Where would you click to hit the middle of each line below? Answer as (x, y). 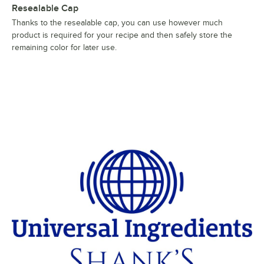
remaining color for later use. (64, 48)
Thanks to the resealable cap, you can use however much (117, 23)
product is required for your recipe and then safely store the (122, 35)
